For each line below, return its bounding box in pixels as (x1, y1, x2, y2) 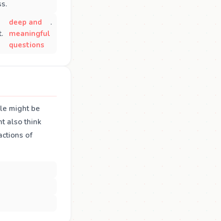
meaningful (8, 28, 50, 38)
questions (8, 39, 44, 50)
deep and (8, 17, 42, 27)
